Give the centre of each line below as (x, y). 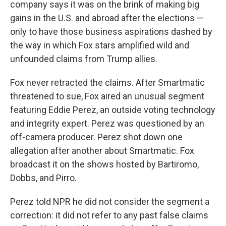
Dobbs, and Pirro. (43, 178)
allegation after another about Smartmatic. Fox (102, 151)
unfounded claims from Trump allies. (84, 59)
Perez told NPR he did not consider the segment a (110, 202)
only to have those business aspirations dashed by (111, 32)
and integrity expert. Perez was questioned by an (107, 123)
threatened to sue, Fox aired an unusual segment (107, 96)
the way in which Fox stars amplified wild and (100, 45)
